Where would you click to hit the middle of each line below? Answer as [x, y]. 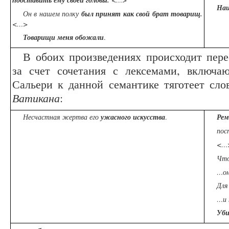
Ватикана [36, 98]
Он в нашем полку [52, 14]
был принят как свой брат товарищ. [142, 14]
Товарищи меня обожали [63, 38]
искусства [149, 117]
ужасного [116, 117]
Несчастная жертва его [62, 117]
